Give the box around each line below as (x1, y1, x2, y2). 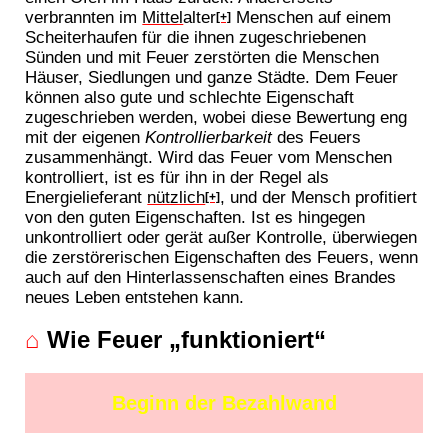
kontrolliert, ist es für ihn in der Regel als (25, 166, 330, 187)
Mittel (142, 6, 184, 27)
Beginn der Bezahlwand (111, 392, 337, 415)
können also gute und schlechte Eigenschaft (25, 86, 355, 107)
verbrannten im (25, 6, 143, 27)
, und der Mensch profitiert (220, 186, 418, 207)
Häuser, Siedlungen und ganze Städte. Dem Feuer (25, 66, 399, 87)
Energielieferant (25, 186, 148, 207)
